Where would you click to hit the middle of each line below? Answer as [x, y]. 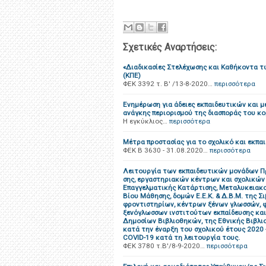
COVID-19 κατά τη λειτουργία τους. [181, 237]
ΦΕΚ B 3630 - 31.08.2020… [165, 150]
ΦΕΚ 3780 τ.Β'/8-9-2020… [164, 246]
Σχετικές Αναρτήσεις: [170, 47]
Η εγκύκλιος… [145, 121]
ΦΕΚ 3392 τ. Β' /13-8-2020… [168, 84]
